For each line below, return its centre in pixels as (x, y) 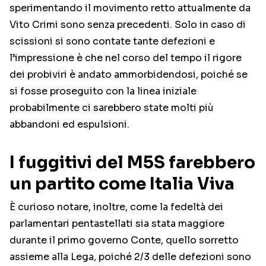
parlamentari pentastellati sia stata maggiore (117, 224)
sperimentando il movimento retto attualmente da (130, 8)
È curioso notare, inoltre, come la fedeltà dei (116, 207)
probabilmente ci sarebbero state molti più (112, 108)
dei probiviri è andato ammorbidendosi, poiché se (129, 75)
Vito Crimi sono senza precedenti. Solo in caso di (128, 25)
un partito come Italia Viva (122, 184)
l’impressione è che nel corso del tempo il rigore (126, 58)
